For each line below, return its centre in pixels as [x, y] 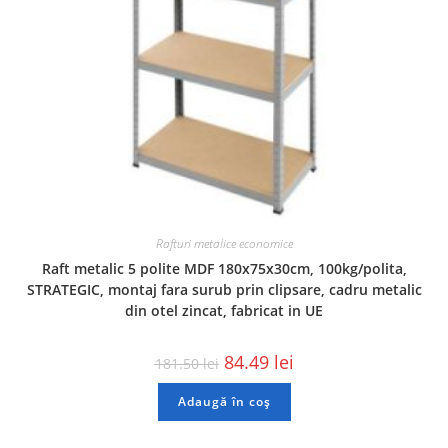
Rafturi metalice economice [224, 243]
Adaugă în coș [224, 401]
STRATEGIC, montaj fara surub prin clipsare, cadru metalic [224, 289]
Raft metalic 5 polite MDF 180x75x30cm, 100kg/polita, [224, 268]
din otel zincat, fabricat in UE [224, 310]
